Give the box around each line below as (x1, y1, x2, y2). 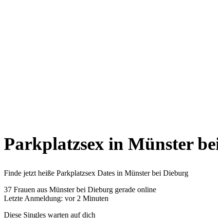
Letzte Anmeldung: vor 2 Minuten (4, 194, 109, 203)
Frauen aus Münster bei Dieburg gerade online (12, 185, 156, 194)
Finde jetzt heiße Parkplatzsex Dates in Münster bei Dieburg (4, 169, 188, 178)
